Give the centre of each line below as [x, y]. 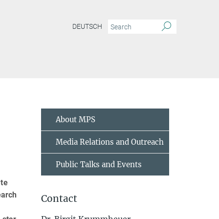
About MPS [75, 120]
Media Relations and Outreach [109, 142]
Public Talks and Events [99, 164]
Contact [59, 198]
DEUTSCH [87, 27]
